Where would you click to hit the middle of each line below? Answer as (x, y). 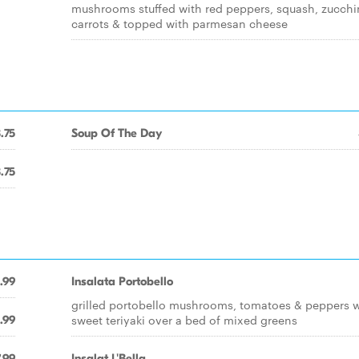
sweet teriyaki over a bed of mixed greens (184, 320)
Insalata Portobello (122, 281)
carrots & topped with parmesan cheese (179, 23)
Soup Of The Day (117, 133)
